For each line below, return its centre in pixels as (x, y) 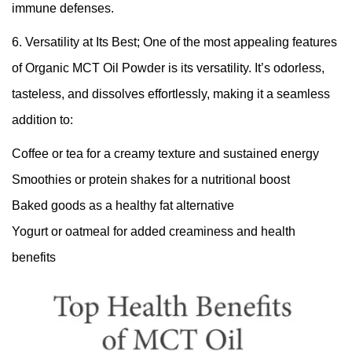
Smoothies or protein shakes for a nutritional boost (151, 179)
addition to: (42, 119)
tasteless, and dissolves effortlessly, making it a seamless (171, 93)
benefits (34, 257)
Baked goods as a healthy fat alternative (123, 205)
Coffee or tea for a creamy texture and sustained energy (165, 153)
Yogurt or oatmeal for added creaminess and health (154, 231)
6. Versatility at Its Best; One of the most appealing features (174, 42)
